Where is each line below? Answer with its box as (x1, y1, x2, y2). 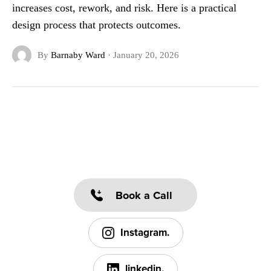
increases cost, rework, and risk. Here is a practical (11, 2, 237, 15)
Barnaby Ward (50, 50, 105, 60)
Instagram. (120, 226, 169, 240)
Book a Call (116, 188, 173, 202)
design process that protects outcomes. (11, 19, 181, 31)
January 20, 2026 (113, 50, 179, 60)
